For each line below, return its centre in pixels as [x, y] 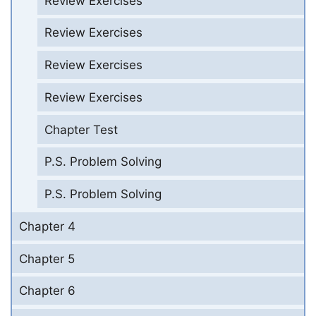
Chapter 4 [47, 226]
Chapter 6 [47, 291]
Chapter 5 [47, 259]
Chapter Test [81, 129]
